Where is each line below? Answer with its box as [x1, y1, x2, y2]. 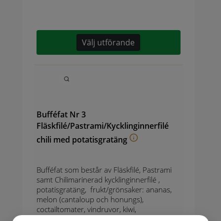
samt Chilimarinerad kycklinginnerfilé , [36, 174, 160, 184]
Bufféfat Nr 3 [36, 109, 86, 120]
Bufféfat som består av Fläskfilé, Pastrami [36, 164, 172, 175]
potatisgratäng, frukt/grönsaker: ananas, [36, 184, 172, 194]
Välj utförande [82, 37, 135, 48]
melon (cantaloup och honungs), [36, 194, 144, 204]
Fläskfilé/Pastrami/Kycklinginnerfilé [36, 120, 169, 132]
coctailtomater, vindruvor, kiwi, [36, 204, 136, 214]
